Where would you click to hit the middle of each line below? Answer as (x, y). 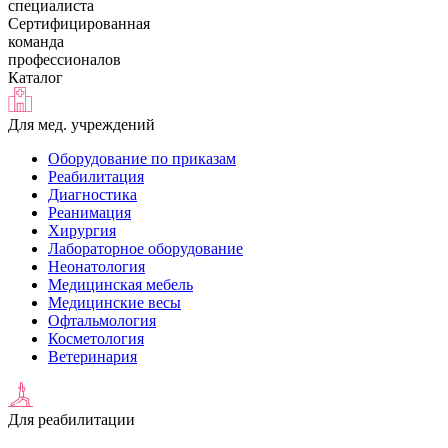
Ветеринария (92, 356)
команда (36, 41)
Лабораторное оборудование (145, 248)
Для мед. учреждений (81, 124)
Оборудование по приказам (142, 158)
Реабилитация (96, 176)
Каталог (35, 77)
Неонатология (96, 266)
